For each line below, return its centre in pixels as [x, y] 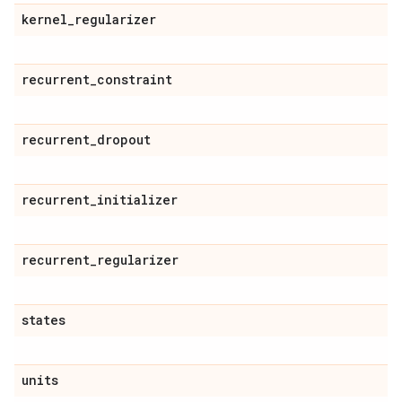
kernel [44, 19]
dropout [124, 140]
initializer [137, 200]
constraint [135, 79]
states [44, 320]
